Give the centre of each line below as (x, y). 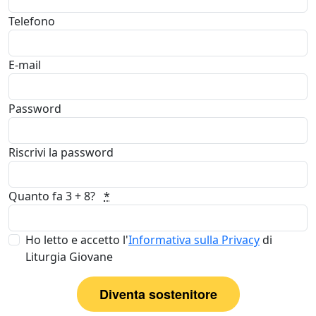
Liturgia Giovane (69, 257)
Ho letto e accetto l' (77, 240)
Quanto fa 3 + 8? (53, 196)
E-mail (25, 65)
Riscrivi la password (61, 153)
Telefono (32, 22)
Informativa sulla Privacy (194, 240)
